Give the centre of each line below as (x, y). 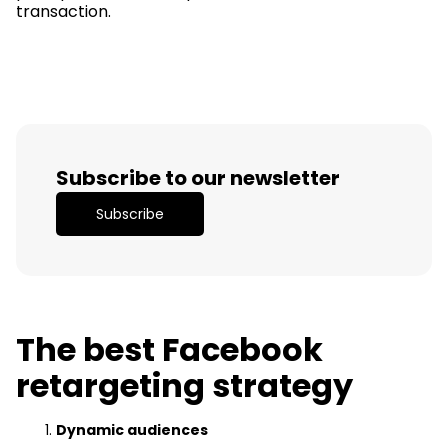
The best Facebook (169, 349)
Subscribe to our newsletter (198, 177)
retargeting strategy (184, 385)
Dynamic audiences (132, 429)
